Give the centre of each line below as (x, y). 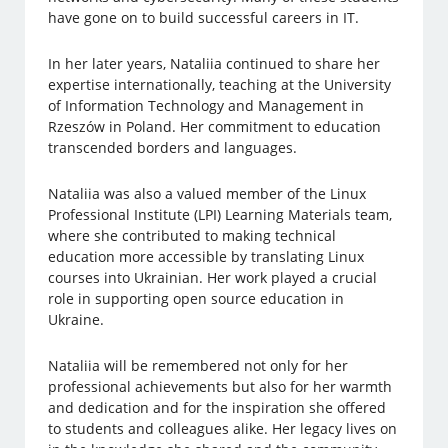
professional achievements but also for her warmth (220, 387)
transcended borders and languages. (173, 148)
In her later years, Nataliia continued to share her (214, 64)
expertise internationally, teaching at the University (220, 85)
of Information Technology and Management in (206, 106)
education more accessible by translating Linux (206, 257)
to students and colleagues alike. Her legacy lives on (223, 429)
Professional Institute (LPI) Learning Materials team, (220, 215)
